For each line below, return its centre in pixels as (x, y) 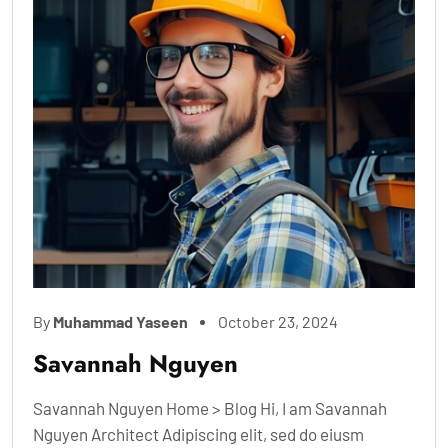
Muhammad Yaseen (120, 321)
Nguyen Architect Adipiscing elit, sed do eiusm (198, 433)
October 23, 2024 (278, 321)
